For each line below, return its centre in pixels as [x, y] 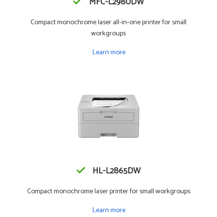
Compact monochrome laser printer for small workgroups [108, 191]
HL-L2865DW [116, 171]
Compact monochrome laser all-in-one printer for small [108, 22]
